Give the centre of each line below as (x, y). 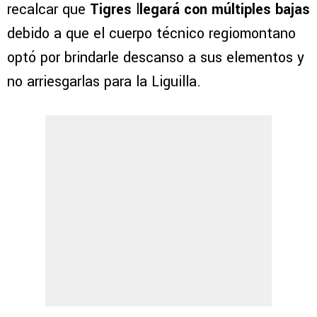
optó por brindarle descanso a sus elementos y (156, 57)
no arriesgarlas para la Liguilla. (104, 81)
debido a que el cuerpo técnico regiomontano (151, 33)
